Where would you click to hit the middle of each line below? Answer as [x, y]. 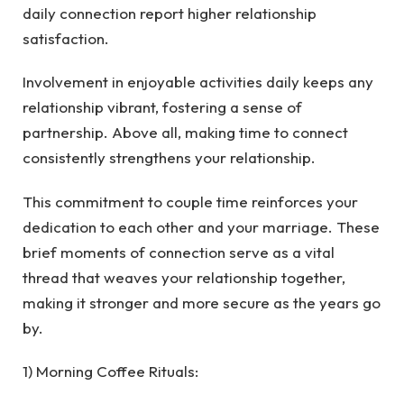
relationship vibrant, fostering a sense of [162, 107]
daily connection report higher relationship [170, 13]
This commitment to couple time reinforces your [190, 201]
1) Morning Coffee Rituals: [110, 372]
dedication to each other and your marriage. [179, 226]
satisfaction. [66, 38]
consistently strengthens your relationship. [169, 158]
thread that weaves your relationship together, [184, 277]
